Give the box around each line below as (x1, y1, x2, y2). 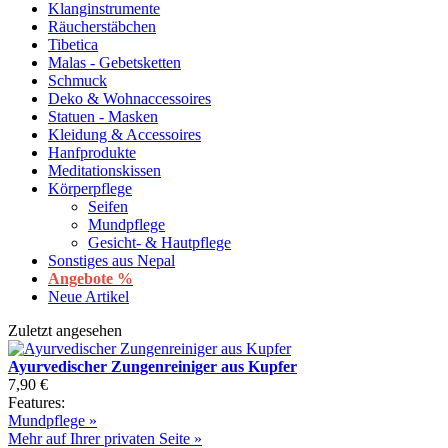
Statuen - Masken (48, 108, 158, 126)
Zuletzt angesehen (8, 322, 122, 340)
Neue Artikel (48, 288, 129, 306)
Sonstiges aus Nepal (48, 252, 175, 270)
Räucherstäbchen (48, 18, 156, 36)
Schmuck (48, 72, 107, 90)
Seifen (88, 198, 128, 216)
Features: (8, 394, 65, 412)
